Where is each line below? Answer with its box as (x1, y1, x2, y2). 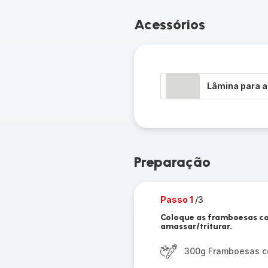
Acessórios (133, 16, 205, 33)
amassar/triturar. (160, 221, 232, 232)
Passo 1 (160, 194, 195, 205)
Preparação (133, 153, 211, 170)
